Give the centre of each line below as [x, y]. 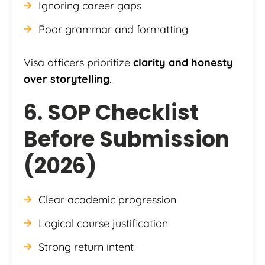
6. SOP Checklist [111, 113]
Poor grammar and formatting [113, 30]
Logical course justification [103, 224]
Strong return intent [86, 247]
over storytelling [67, 79]
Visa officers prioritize [78, 63]
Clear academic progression [107, 200]
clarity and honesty [183, 63]
